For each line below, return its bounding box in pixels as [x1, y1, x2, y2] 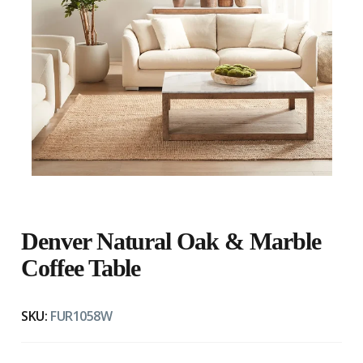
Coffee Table [21, 254, 141, 282]
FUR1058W [50, 307, 113, 326]
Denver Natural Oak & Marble [21, 228, 321, 255]
